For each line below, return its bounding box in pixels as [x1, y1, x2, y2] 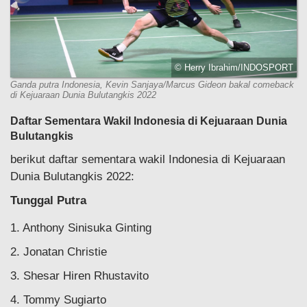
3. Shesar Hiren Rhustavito [10, 269, 149, 283]
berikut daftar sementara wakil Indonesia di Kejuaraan [10, 153, 285, 167]
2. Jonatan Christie [10, 245, 107, 259]
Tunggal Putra [10, 194, 86, 208]
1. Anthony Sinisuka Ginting [10, 221, 151, 235]
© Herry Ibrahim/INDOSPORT [175, 62, 293, 73]
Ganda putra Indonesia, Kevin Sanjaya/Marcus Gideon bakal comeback [10, 79, 294, 90]
